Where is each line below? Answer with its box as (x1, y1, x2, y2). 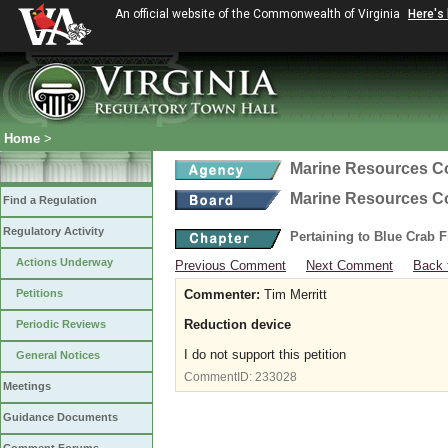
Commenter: (184, 287, 260, 302)
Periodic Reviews (16, 318, 106, 330)
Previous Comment (175, 258, 286, 273)
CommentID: (184, 370, 255, 383)
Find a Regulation (3, 194, 97, 206)
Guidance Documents (3, 411, 118, 423)
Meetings (3, 380, 51, 392)
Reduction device (184, 317, 291, 332)
